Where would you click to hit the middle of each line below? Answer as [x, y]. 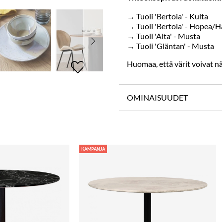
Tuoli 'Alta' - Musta [168, 36]
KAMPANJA [93, 149]
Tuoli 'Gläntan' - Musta [175, 46]
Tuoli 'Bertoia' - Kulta [172, 16]
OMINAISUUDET [157, 97]
